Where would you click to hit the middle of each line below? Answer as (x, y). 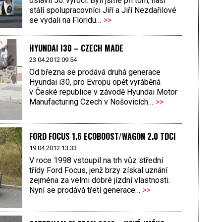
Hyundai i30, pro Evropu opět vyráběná (95, 82)
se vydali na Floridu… (65, 20)
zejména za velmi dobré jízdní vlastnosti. (99, 180)
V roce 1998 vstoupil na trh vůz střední (96, 161)
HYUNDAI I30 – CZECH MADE (76, 48)
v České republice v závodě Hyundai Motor (103, 92)
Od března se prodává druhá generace (95, 72)
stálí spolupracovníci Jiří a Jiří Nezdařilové (103, 10)
